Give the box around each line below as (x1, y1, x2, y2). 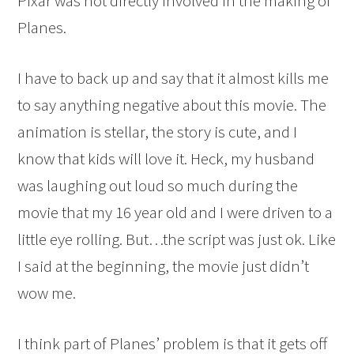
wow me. (17, 282, 77, 304)
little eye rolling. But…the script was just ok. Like (17, 228, 337, 250)
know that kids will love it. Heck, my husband (17, 148, 315, 170)
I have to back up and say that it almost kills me (17, 67, 330, 89)
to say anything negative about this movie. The (17, 94, 327, 116)
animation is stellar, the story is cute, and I (17, 121, 298, 143)
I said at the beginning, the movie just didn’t (17, 255, 310, 277)
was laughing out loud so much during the (17, 175, 299, 197)
